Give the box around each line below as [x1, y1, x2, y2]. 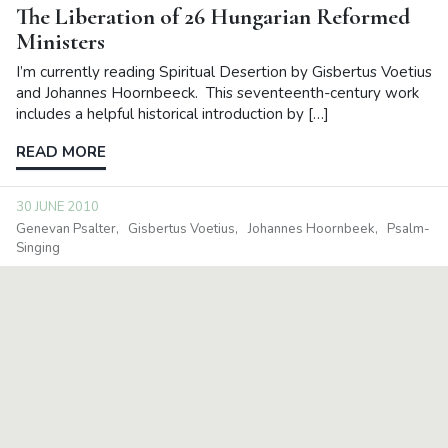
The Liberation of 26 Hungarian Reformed [16, 2, 410, 32]
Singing [16, 238, 60, 257]
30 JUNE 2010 [16, 198, 99, 217]
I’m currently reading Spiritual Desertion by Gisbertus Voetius [16, 62, 432, 83]
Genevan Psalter [16, 219, 116, 238]
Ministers [16, 27, 105, 57]
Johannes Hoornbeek [247, 219, 375, 238]
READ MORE [16, 142, 106, 163]
